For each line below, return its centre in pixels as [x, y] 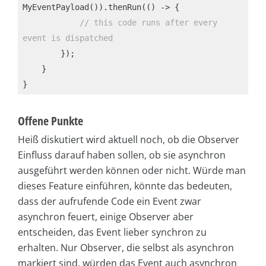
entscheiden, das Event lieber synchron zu [112, 232]
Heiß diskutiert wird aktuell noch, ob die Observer [129, 140]
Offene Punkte [50, 121]
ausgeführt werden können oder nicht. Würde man [132, 171]
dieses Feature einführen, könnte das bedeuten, [125, 186]
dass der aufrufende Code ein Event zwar [110, 202]
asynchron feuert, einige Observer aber [106, 217]
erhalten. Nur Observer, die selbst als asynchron [126, 248]
